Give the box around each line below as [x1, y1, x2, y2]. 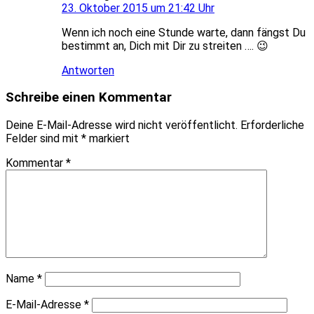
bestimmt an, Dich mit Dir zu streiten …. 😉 [62, 39, 268, 53]
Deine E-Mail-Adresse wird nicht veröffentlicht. [6, 118, 238, 132]
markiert [86, 132, 130, 146]
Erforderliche [240, 118, 304, 132]
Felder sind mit [6, 132, 81, 146]
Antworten [62, 63, 114, 77]
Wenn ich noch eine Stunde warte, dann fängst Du [62, 25, 306, 39]
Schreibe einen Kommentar [6, 90, 172, 106]
